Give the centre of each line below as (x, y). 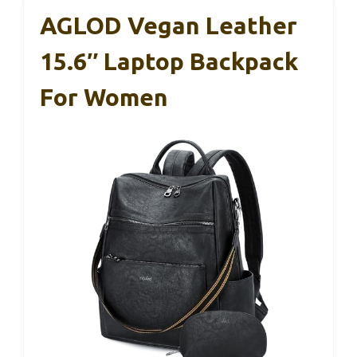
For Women (104, 97)
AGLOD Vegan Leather (169, 25)
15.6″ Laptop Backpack (169, 61)
